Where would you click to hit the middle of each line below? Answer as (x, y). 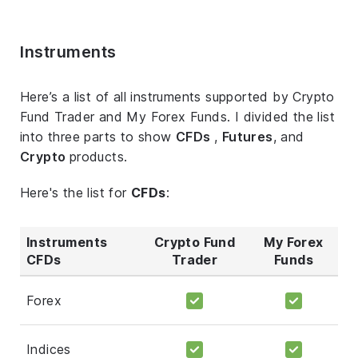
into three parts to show (98, 136)
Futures (247, 136)
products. (98, 156)
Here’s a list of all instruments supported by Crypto (177, 96)
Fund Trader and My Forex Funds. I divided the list (177, 116)
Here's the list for (76, 192)
